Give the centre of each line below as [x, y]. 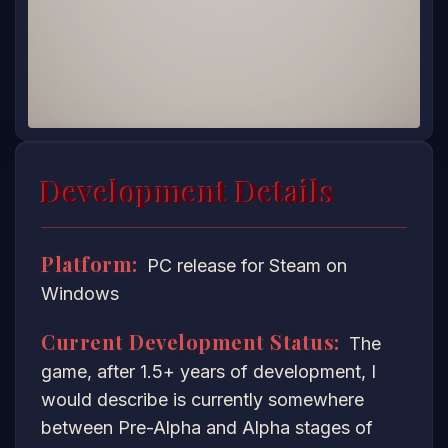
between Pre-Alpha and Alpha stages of [207, 428]
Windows [80, 294]
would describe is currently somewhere [202, 400]
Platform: [89, 264]
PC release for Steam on [244, 266]
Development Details [188, 191]
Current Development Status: [190, 342]
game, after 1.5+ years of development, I [208, 372]
